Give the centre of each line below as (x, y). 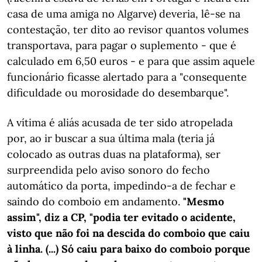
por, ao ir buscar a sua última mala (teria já (111, 138)
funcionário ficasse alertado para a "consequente (127, 77)
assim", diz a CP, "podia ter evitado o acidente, (121, 217)
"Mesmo (204, 201)
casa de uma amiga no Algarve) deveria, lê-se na (124, 14)
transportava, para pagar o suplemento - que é (122, 45)
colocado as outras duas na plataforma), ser (114, 154)
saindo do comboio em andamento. (95, 201)
